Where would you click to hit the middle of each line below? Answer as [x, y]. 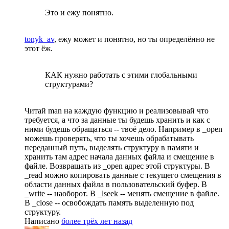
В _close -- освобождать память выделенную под [109, 203]
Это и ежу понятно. [79, 13]
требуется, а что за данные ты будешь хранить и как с [117, 120]
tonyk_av [39, 39]
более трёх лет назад [97, 221]
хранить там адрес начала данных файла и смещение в [119, 157]
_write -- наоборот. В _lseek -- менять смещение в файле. [122, 194]
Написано [43, 221]
